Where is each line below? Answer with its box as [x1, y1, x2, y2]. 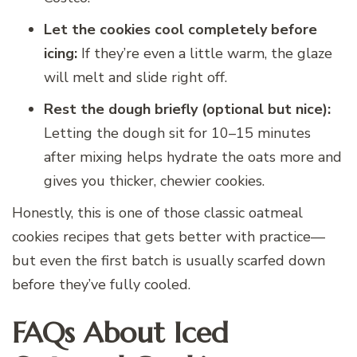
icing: [44, 43, 77, 63]
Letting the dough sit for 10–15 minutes [44, 123, 311, 143]
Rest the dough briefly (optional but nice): [44, 99, 331, 119]
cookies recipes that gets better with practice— [12, 226, 325, 246]
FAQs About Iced [12, 314, 229, 351]
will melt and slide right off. [44, 67, 227, 87]
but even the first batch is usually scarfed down [12, 250, 325, 270]
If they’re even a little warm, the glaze [77, 43, 332, 63]
